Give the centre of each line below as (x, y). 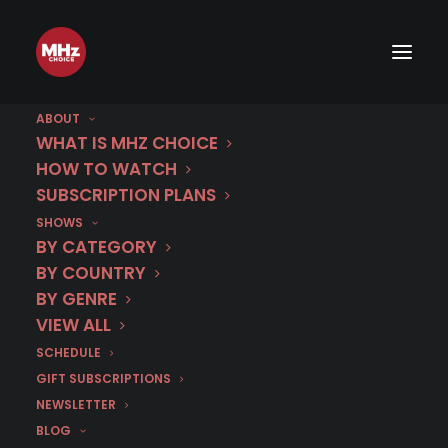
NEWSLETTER (76, 404)
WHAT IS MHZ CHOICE (127, 143)
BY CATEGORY (96, 247)
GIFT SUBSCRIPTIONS (103, 378)
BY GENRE (76, 299)
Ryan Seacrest (224, 240)
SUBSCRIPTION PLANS (126, 195)
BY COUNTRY (91, 273)
